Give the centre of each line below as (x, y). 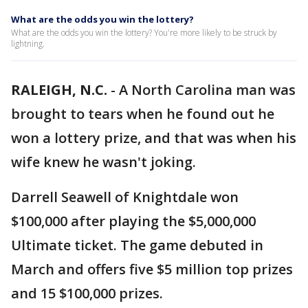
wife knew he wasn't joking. (105, 162)
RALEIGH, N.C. (59, 90)
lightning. (28, 44)
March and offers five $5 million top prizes (152, 269)
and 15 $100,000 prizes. (89, 293)
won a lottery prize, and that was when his (154, 138)
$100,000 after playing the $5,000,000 (133, 221)
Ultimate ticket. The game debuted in (137, 245)
